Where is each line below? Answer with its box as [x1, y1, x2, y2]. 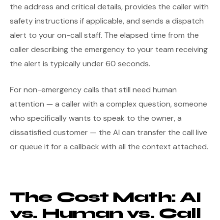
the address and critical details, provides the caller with [10, 1, 209, 12]
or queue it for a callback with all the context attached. [10, 141, 208, 152]
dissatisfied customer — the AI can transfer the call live [10, 127, 207, 137]
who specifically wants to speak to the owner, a [10, 113, 182, 123]
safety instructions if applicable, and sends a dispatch [10, 16, 204, 26]
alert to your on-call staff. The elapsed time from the [10, 30, 199, 40]
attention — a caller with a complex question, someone [10, 99, 207, 109]
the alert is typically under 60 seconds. [10, 58, 150, 69]
